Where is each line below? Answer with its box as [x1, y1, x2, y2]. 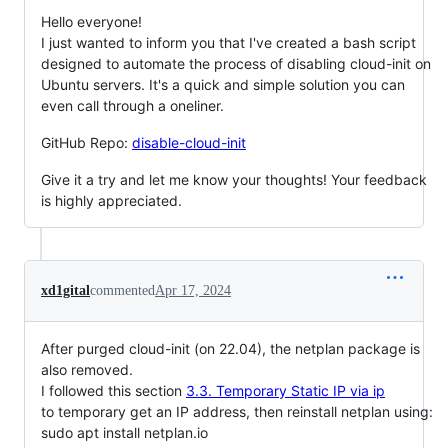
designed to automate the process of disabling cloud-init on [41, 54, 431, 72]
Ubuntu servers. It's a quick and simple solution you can [41, 75, 405, 93]
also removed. [41, 360, 133, 378]
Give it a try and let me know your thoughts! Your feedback [41, 170, 427, 188]
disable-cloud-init [132, 133, 246, 151]
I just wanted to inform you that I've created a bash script [41, 33, 416, 51]
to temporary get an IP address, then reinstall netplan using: [41, 402, 433, 420]
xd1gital [41, 282, 90, 298]
